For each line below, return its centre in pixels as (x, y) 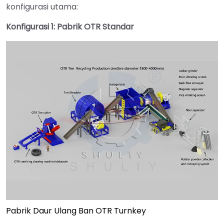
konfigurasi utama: (42, 7)
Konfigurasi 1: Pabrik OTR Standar (70, 27)
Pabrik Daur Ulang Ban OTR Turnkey (76, 211)
